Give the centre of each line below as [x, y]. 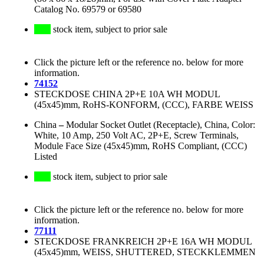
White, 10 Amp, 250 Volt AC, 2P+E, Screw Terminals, [136, 136]
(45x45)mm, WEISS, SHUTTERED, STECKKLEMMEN [145, 252]
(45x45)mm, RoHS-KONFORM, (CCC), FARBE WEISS [144, 105]
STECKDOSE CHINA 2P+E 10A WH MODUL [127, 94]
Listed [46, 157]
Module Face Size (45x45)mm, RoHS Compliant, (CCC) [141, 146]
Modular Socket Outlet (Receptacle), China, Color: [161, 125]
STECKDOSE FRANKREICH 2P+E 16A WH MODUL [143, 242]
